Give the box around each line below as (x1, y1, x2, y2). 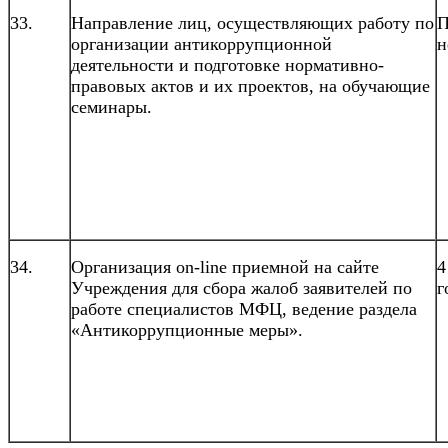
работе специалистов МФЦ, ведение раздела (71, 298, 417, 319)
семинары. (71, 96, 157, 117)
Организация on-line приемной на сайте (71, 256, 379, 277)
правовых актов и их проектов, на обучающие (71, 75, 430, 96)
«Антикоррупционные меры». (71, 319, 303, 340)
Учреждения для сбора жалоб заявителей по (71, 277, 412, 298)
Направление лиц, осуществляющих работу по (71, 12, 434, 33)
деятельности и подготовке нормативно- (71, 54, 384, 75)
